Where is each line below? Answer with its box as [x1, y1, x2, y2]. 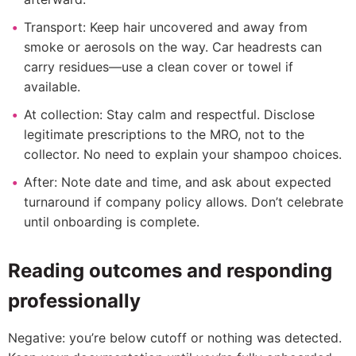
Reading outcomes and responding [8, 259, 332, 282]
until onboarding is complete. [24, 214, 199, 230]
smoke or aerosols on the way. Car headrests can [24, 39, 322, 55]
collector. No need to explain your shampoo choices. [24, 146, 342, 162]
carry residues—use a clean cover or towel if [24, 59, 293, 75]
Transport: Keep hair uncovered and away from [24, 19, 308, 35]
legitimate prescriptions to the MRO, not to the [24, 126, 304, 142]
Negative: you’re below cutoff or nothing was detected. [8, 330, 342, 346]
